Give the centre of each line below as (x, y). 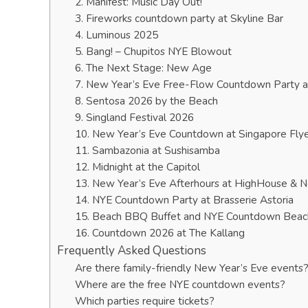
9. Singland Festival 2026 (134, 117)
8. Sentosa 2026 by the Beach (146, 101)
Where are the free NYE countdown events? (180, 284)
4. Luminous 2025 (116, 35)
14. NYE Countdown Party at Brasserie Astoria (184, 200)
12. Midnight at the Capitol (137, 167)
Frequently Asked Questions (132, 251)
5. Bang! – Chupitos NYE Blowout (153, 51)
